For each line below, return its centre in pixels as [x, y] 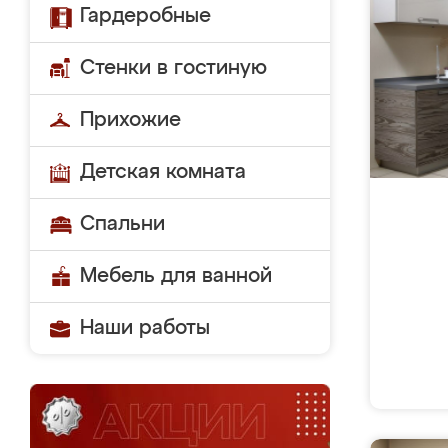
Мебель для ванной [176, 276]
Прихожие [130, 120]
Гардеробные [145, 16]
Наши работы [145, 328]
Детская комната [163, 172]
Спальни [122, 224]
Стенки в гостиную [173, 68]
